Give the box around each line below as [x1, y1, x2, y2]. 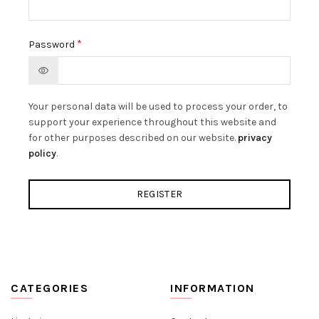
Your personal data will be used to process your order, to [28, 100, 288, 113]
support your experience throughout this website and [28, 116, 276, 128]
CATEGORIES [11, 281, 88, 295]
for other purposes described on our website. [28, 132, 238, 144]
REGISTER [136, 188, 183, 200]
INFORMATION [170, 281, 255, 295]
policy [28, 147, 56, 159]
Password [28, 38, 77, 51]
